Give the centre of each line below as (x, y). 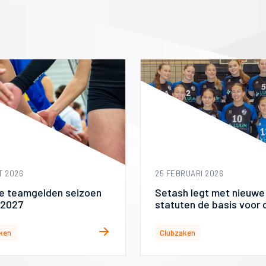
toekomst (177, 216)
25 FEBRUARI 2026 (189, 173)
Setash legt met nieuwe (210, 192)
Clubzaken (178, 232)
